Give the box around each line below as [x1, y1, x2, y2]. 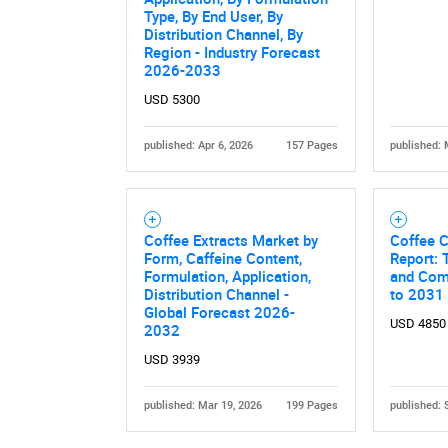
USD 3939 [143, 352, 200, 368]
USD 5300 [143, 92, 200, 108]
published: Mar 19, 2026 [143, 398, 262, 412]
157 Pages [286, 138, 339, 152]
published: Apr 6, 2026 [143, 138, 253, 152]
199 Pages [286, 398, 339, 412]
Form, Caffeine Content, [143, 248, 302, 269]
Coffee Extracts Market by [143, 230, 318, 251]
